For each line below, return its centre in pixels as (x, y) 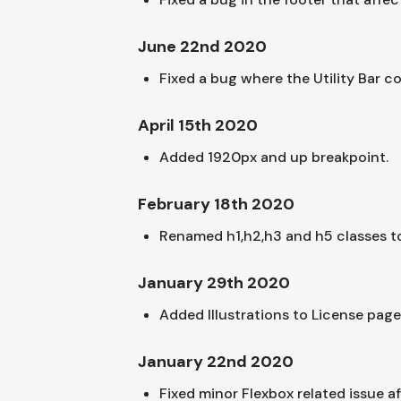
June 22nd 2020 (202, 46)
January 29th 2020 (214, 282)
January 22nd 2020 (216, 361)
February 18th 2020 (216, 204)
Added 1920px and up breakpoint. (274, 157)
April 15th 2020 (198, 125)
